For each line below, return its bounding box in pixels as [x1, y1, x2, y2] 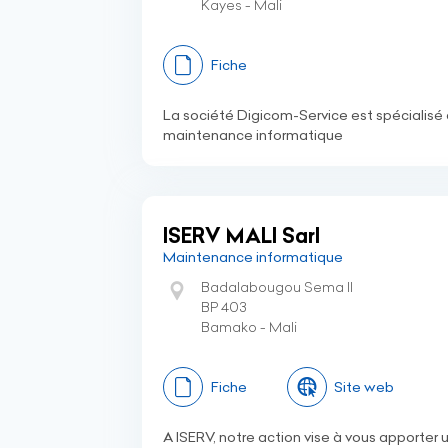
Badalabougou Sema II [201, 278, 353, 296]
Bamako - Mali [201, 318, 297, 336]
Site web [334, 378, 394, 396]
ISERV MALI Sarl [163, 223, 320, 248]
